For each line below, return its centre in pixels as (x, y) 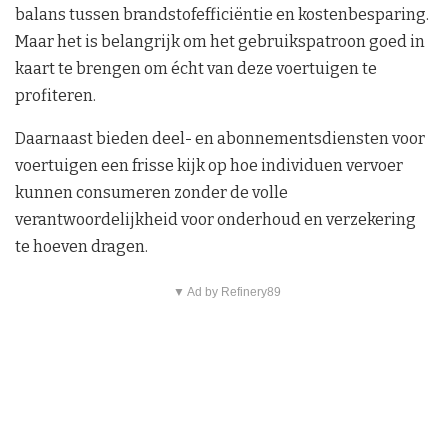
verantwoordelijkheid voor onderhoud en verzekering (215, 219)
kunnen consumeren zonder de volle (151, 192)
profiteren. (55, 95)
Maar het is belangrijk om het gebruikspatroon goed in (220, 41)
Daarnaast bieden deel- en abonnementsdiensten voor (220, 138)
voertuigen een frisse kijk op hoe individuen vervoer (209, 165)
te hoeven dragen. (81, 246)
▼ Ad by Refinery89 (226, 291)
